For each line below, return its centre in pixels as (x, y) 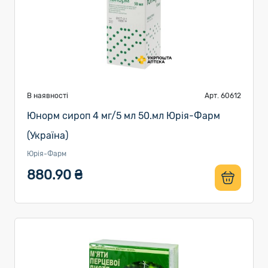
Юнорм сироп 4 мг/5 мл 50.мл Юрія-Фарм (124, 116)
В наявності (48, 96)
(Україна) (48, 135)
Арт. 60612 (223, 96)
